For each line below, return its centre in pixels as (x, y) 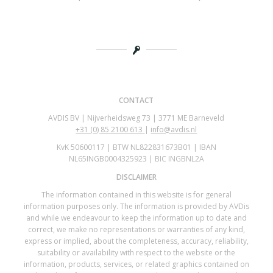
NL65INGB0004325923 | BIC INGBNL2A (136, 159)
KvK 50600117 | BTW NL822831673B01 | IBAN (136, 147)
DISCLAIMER (136, 177)
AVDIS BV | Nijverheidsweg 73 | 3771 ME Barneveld (136, 118)
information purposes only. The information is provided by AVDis (136, 206)
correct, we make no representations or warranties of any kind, (136, 229)
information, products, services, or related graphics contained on (136, 264)
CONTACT (136, 100)
